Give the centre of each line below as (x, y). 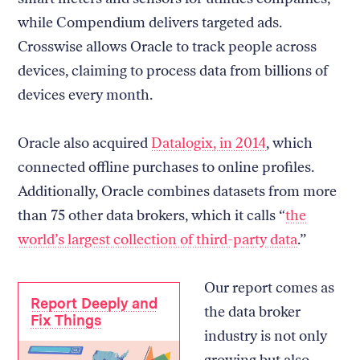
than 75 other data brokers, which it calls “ (152, 215)
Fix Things (66, 320)
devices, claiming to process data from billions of (173, 70)
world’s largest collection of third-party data (158, 239)
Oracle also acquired (85, 143)
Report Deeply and (94, 303)
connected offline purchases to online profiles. (166, 167)
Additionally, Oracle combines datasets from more (178, 191)
